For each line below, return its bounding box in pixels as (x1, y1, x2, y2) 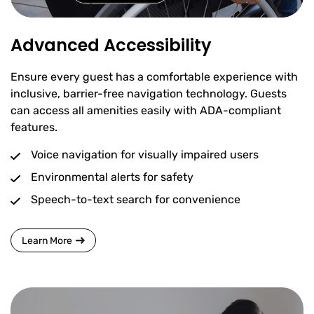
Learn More (22, 234, 72, 247)
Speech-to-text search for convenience (31, 193, 240, 207)
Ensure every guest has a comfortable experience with (11, 70, 298, 84)
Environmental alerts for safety (31, 170, 193, 184)
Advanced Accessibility (11, 34, 212, 57)
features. (11, 121, 57, 135)
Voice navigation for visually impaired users (31, 148, 259, 162)
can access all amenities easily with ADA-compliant (11, 104, 281, 118)
